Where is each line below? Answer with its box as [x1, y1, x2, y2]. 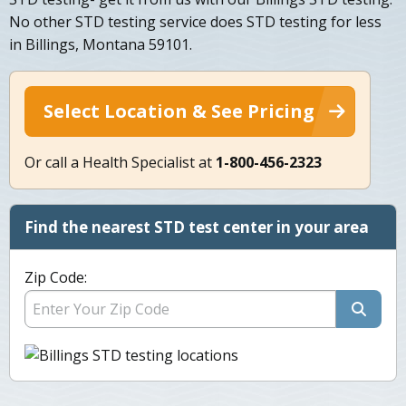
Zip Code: [24, 267, 87, 288]
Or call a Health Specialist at [24, 152, 216, 173]
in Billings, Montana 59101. [9, 34, 192, 55]
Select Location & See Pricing [43, 99, 314, 124]
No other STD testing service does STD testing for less [9, 12, 382, 33]
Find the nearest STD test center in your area [24, 217, 369, 238]
